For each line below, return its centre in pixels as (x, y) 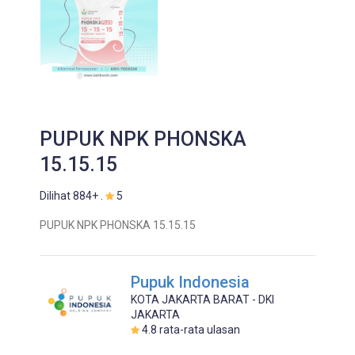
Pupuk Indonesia (190, 282)
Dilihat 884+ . (73, 196)
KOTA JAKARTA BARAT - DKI (202, 300)
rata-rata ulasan (198, 330)
